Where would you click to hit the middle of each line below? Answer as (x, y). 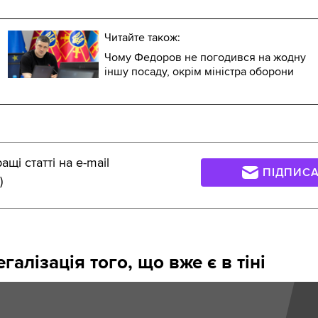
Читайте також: (142, 37)
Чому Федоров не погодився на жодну (205, 57)
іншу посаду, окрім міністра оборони (199, 71)
